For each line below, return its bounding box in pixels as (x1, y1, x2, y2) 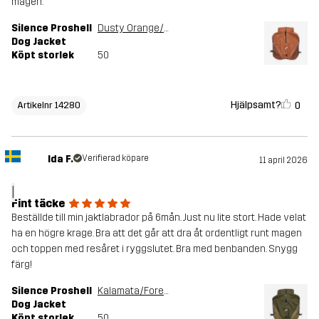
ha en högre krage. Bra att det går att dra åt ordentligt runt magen (11, 227, 302, 240)
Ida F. (47, 153, 73, 166)
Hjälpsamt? (231, 99, 281, 112)
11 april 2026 (259, 155, 308, 166)
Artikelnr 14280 (17, 100, 80, 111)
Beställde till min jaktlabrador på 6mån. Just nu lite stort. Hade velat (11, 211, 306, 224)
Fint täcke (11, 197, 65, 211)
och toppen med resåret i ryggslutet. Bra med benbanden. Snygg (11, 243, 298, 256)
